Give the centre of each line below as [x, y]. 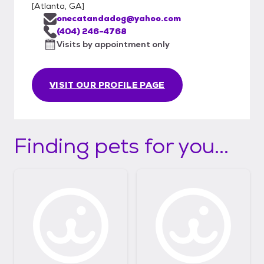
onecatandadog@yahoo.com [119, 18]
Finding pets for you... [121, 146]
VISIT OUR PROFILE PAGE [107, 85]
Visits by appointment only [113, 44]
